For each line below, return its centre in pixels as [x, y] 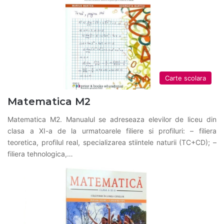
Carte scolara [185, 78]
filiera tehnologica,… [40, 153]
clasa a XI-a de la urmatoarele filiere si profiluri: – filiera [112, 130]
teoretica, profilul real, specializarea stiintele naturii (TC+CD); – [112, 142]
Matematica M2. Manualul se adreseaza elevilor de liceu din [112, 119]
